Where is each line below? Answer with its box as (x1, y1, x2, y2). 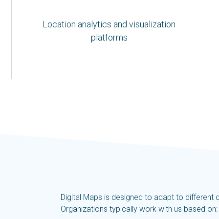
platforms (90, 32, 128, 43)
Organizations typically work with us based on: (61, 204, 218, 214)
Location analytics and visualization (43, 19, 176, 29)
